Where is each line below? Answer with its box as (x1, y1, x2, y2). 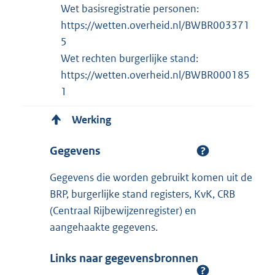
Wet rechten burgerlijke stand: (61, 51, 198, 65)
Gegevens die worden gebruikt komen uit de (50, 170, 252, 184)
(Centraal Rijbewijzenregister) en (50, 203, 196, 217)
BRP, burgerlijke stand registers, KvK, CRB (50, 187, 235, 201)
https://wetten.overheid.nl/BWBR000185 (61, 68, 250, 82)
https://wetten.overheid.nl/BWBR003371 (61, 18, 250, 32)
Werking (72, 113, 111, 127)
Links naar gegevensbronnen (50, 250, 198, 265)
